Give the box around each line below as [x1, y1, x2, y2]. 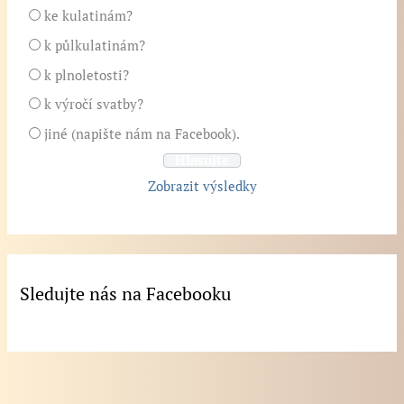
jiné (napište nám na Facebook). [44, 124, 241, 142]
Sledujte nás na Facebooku [20, 281, 232, 307]
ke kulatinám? [44, 7, 133, 25]
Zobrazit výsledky [147, 177, 257, 195]
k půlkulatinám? [44, 36, 146, 54]
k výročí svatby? [44, 96, 144, 114]
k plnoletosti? [44, 66, 130, 84]
